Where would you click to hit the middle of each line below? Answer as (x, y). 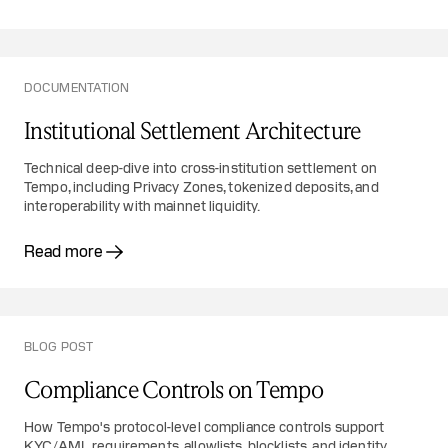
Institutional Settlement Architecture (192, 132)
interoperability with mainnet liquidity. (142, 206)
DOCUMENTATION (77, 88)
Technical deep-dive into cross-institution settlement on (200, 168)
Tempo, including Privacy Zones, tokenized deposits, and (201, 187)
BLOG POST (59, 347)
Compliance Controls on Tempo (173, 391)
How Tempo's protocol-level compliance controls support (204, 427)
